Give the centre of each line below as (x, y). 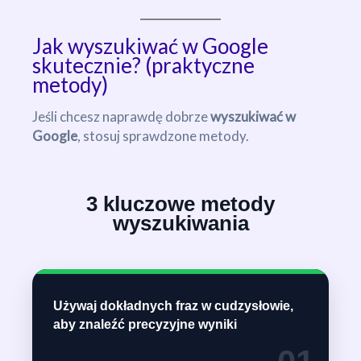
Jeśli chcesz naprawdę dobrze (121, 116)
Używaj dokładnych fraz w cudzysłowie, (173, 305)
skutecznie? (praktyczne (143, 65)
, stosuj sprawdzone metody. (163, 135)
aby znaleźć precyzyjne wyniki (145, 324)
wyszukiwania (180, 223)
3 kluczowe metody (180, 203)
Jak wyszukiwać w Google (150, 46)
